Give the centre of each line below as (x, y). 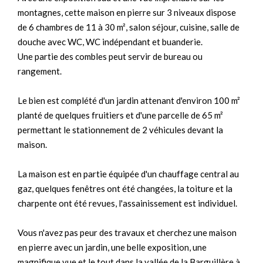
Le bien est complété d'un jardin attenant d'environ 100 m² (129, 100)
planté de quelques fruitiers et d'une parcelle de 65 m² (120, 115)
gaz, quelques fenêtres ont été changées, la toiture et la (125, 188)
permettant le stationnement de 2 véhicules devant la (120, 130)
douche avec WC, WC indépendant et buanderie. (110, 42)
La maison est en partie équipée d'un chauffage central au (128, 174)
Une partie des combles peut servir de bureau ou (110, 56)
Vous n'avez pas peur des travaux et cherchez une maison (127, 232)
